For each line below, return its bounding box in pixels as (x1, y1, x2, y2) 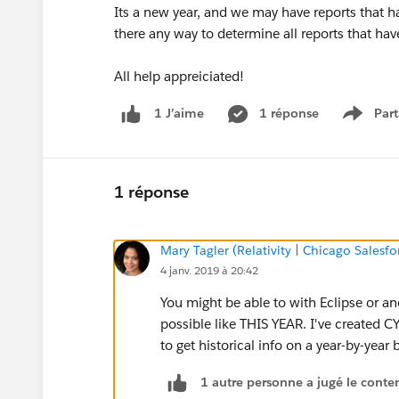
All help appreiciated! (114, 68, 244, 85)
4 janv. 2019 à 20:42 (160, 262, 258, 278)
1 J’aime (154, 105, 204, 122)
